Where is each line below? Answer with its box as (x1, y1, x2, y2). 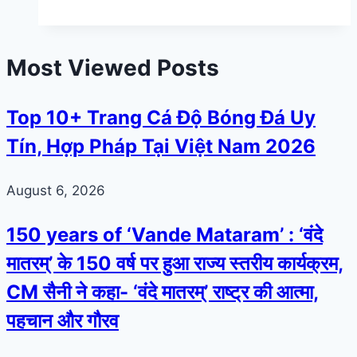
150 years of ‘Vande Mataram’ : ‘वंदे (6, 223, 323, 247)
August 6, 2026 (6, 182, 105, 199)
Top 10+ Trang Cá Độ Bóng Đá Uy (6, 106, 316, 130)
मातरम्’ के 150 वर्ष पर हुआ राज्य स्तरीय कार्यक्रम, (6, 252, 343, 276)
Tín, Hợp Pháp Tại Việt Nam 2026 (6, 135, 316, 159)
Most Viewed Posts (6, 54, 219, 82)
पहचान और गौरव (6, 309, 119, 333)
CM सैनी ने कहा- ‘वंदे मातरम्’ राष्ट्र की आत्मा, (6, 280, 319, 304)
